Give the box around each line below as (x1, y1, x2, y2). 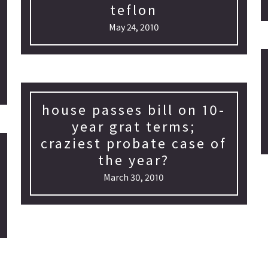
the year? (98, 151, 170, 169)
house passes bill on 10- (42, 100, 226, 119)
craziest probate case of (41, 134, 227, 153)
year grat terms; (72, 117, 196, 136)
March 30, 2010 (103, 171, 165, 183)
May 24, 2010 (108, 21, 159, 33)
